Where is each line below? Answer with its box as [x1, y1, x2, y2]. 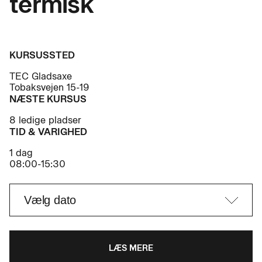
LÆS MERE [109, 243, 153, 253]
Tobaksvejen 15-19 [9, 82, 89, 93]
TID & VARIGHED [9, 126, 87, 137]
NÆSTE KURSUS [9, 94, 87, 105]
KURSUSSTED [9, 50, 75, 61]
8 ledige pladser [9, 115, 81, 126]
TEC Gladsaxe [9, 71, 72, 82]
